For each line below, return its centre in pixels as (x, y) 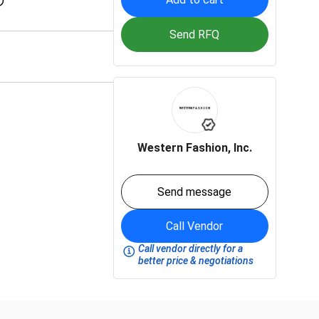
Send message (195, 192)
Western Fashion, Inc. (194, 148)
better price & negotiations (196, 261)
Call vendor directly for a (191, 249)
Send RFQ (195, 35)
